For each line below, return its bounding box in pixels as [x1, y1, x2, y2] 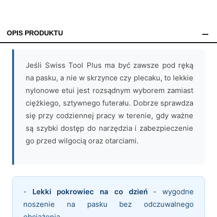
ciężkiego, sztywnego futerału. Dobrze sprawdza [26, 98, 193, 108]
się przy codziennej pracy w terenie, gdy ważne [26, 111, 193, 121]
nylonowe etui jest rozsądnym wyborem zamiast [26, 86, 193, 95]
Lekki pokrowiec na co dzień [32, 187, 148, 197]
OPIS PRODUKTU [6, 29, 63, 37]
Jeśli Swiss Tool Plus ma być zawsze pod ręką [26, 61, 193, 70]
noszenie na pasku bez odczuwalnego [23, 200, 194, 209]
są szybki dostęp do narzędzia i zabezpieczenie [26, 124, 193, 133]
